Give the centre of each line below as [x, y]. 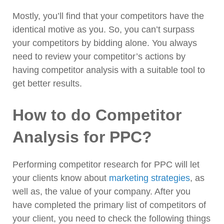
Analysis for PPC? [82, 137]
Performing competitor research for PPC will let [106, 165]
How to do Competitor [97, 115]
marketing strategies [149, 178]
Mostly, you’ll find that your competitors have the [108, 16]
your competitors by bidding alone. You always [105, 43]
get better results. [47, 84]
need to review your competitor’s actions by [99, 57]
